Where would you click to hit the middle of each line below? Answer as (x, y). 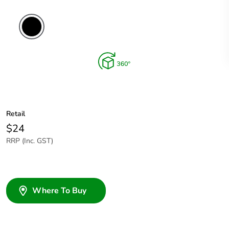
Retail (16, 114)
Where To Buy (59, 191)
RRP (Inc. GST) (30, 141)
